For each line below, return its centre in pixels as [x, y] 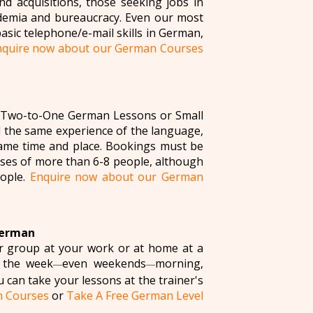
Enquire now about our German [117, 176]
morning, [180, 263]
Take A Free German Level [135, 295]
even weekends [104, 263]
